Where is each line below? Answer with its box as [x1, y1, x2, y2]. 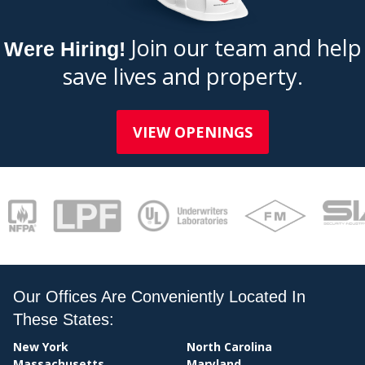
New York [13, 338, 68, 354]
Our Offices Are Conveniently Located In [13, 287, 306, 306]
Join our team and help [130, 32, 362, 63]
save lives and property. [62, 60, 303, 91]
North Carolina [187, 338, 272, 354]
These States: [13, 310, 114, 328]
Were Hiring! [3, 37, 131, 60]
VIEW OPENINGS [133, 121, 253, 142]
